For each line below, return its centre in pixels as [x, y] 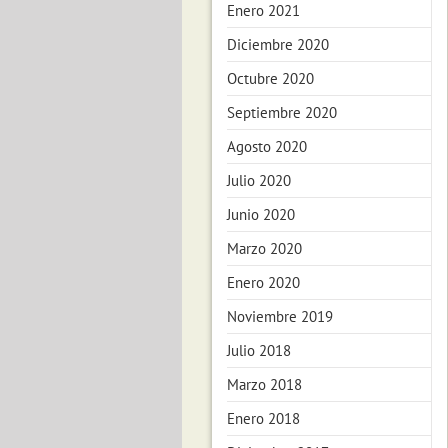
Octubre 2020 [270, 78]
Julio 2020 [259, 180]
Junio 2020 [261, 214]
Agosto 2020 [267, 146]
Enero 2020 [263, 282]
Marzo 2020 [264, 248]
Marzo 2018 [264, 384]
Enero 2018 [263, 418]
